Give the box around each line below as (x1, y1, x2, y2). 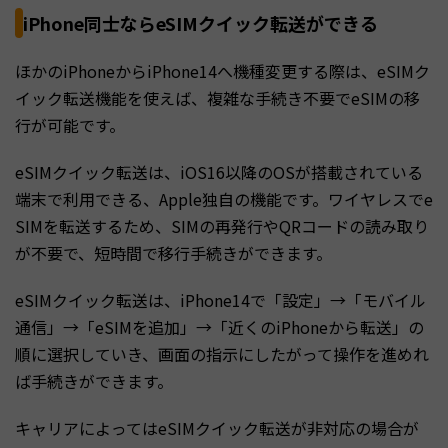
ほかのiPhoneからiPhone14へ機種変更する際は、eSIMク (15, 58, 430, 83)
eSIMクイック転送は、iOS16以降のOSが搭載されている (15, 159, 423, 184)
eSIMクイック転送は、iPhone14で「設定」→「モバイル (15, 287, 426, 312)
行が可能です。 (15, 112, 125, 137)
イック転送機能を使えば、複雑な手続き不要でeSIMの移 (15, 85, 420, 110)
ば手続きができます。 (15, 368, 173, 393)
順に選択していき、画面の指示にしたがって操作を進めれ (15, 341, 429, 366)
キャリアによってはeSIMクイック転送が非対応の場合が (15, 415, 419, 440)
